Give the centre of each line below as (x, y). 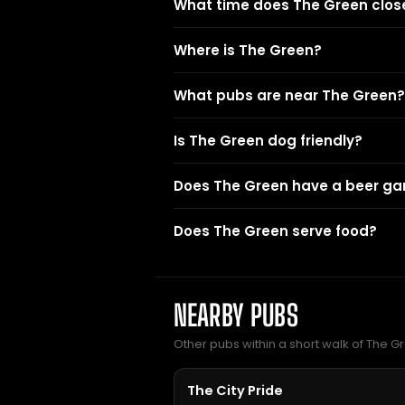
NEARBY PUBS (236, 316)
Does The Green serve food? (275, 231)
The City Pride (235, 391)
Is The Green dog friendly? (268, 141)
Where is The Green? (248, 50)
